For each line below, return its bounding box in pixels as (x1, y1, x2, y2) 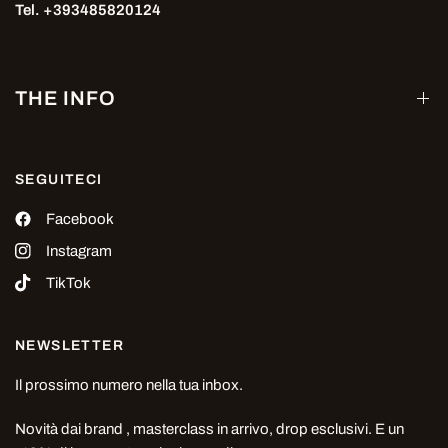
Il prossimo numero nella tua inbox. (15, 377, 244, 393)
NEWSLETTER (15, 338, 124, 353)
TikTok (46, 275, 91, 291)
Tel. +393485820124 (15, 2, 162, 18)
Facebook (46, 211, 114, 227)
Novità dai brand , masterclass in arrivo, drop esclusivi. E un (15, 421, 405, 437)
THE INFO (15, 87, 116, 109)
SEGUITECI (15, 172, 103, 187)
